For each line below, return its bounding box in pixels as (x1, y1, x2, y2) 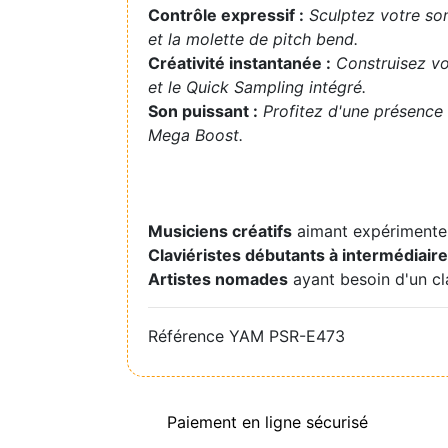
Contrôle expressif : (148, 4, 304, 25)
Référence (148, 325, 224, 346)
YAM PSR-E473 (229, 325, 345, 346)
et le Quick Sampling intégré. (148, 76, 366, 97)
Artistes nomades (148, 268, 288, 289)
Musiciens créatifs (148, 220, 292, 241)
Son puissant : (148, 100, 258, 121)
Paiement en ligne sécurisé (167, 411, 368, 432)
